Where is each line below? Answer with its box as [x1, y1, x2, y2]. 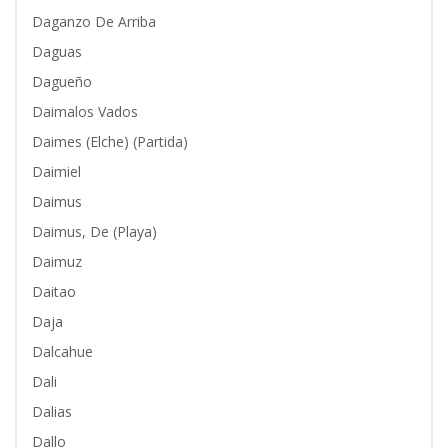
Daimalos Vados [32, 102, 138, 121]
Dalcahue [32, 342, 93, 361]
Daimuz [32, 252, 82, 271]
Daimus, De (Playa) [32, 222, 157, 241]
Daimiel [32, 162, 81, 181]
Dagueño [32, 72, 92, 91]
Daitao [32, 282, 76, 301]
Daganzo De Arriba [32, 12, 156, 31]
